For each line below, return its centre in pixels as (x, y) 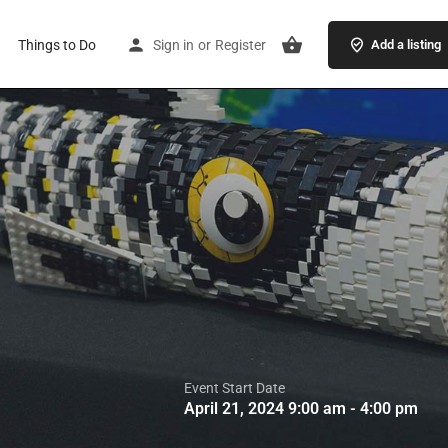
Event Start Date (234, 388)
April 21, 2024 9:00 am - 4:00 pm (301, 408)
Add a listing (405, 44)
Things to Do (56, 44)
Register (240, 44)
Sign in (173, 44)
